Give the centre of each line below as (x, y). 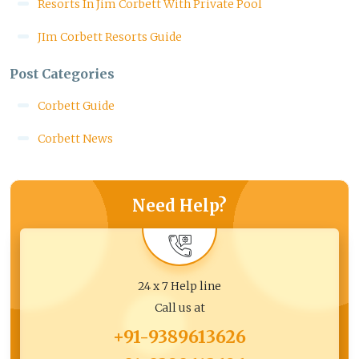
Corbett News (75, 139)
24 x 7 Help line (179, 286)
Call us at (179, 308)
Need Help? (179, 206)
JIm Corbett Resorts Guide (110, 37)
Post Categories (62, 74)
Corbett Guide (76, 106)
